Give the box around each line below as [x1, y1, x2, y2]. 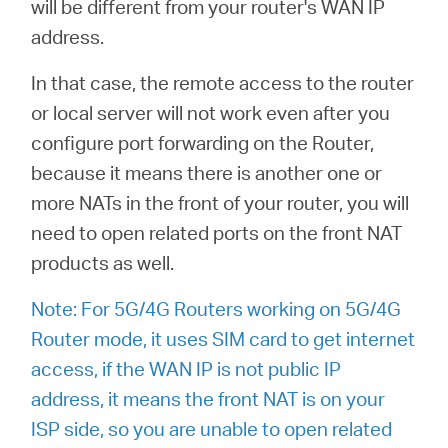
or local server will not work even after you [31, 100, 391, 125]
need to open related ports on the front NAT [31, 220, 403, 245]
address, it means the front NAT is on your [31, 386, 386, 411]
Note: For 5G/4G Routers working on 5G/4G [31, 296, 402, 321]
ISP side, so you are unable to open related [31, 416, 393, 441]
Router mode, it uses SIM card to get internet [31, 326, 416, 351]
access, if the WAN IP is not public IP [31, 356, 342, 381]
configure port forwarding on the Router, [31, 130, 375, 155]
